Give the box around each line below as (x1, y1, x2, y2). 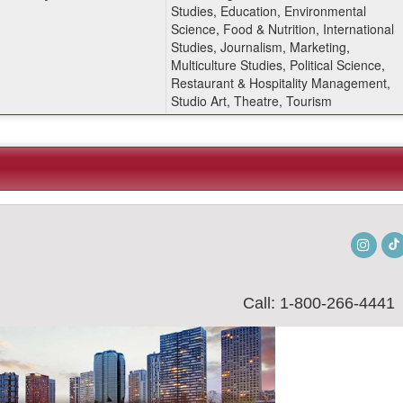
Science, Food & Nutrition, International (170, 19, 394, 38)
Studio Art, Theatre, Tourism (170, 91, 332, 110)
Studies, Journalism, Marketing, (170, 37, 350, 56)
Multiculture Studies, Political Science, (170, 55, 385, 74)
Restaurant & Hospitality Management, (170, 73, 390, 92)
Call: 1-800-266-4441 (242, 294, 395, 313)
